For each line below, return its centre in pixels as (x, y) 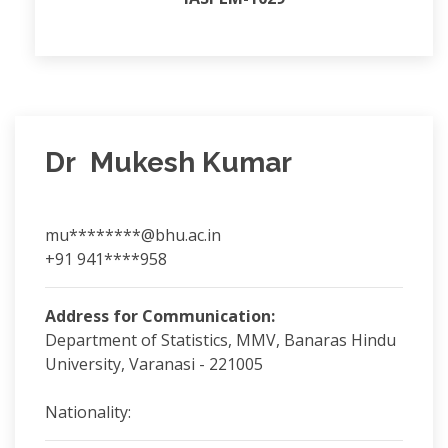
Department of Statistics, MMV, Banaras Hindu (220, 340)
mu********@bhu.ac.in (133, 235)
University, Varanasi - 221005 (154, 364)
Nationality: (88, 412)
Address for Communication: (160, 316)
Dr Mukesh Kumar (168, 162)
